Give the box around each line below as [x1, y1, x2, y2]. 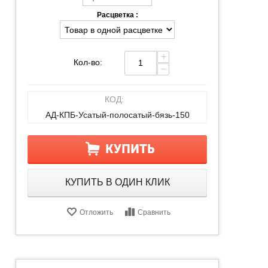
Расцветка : [96, 10, 138, 19]
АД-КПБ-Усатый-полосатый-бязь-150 [45, 109, 190, 120]
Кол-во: [73, 57, 102, 67]
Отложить [79, 208, 113, 217]
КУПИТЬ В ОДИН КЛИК [65, 176, 170, 187]
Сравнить [137, 208, 170, 217]
